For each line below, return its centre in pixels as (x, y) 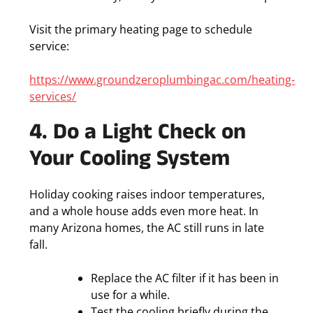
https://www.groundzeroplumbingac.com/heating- (162, 80)
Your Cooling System (130, 162)
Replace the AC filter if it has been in (185, 278)
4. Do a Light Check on (138, 135)
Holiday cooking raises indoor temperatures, (147, 195)
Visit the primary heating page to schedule (141, 30)
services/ (53, 97)
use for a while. (131, 295)
